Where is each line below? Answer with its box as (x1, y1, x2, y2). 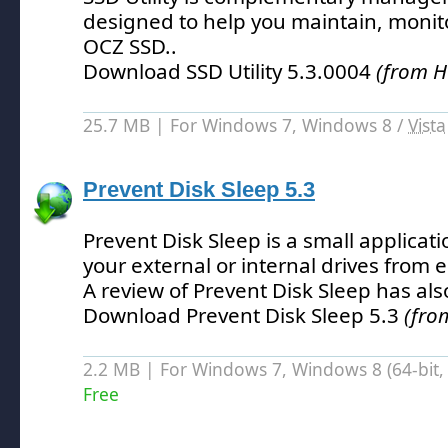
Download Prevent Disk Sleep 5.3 (83, 301, 404, 329)
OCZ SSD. (83, 32, 171, 60)
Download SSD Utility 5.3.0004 (83, 57, 376, 85)
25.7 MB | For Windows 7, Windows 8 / (83, 113, 408, 137)
